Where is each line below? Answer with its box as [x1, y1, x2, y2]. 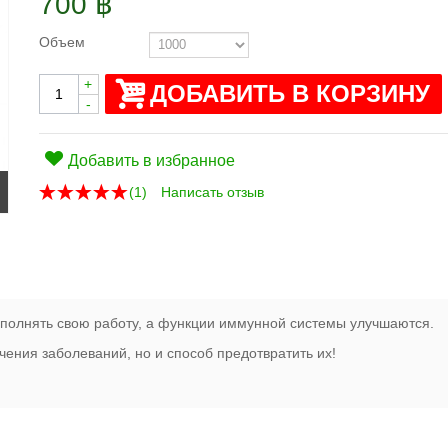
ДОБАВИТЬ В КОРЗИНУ [149, 79, 430, 107]
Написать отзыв [160, 183, 264, 200]
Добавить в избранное [68, 150, 236, 169]
